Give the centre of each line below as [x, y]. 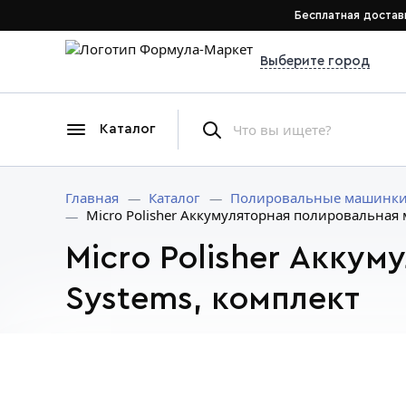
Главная [92, 197]
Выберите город [315, 62]
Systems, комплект [213, 300]
